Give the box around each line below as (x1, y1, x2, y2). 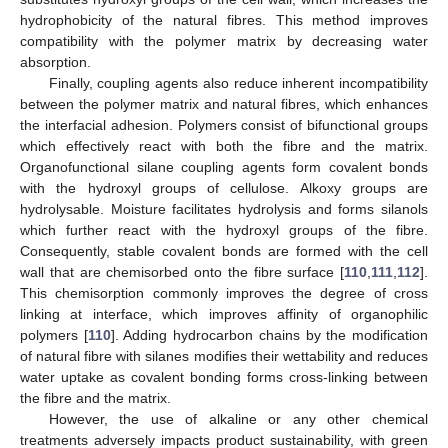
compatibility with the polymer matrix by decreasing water (20, 33, 428, 50)
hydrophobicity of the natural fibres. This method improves (20, 12, 428, 29)
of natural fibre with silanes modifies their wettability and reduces (20, 348, 428, 365)
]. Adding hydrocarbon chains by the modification (110, 327, 429, 344)
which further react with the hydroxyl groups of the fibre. (20, 222, 428, 239)
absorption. (20, 54, 91, 71)
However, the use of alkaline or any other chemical (48, 411, 428, 428)
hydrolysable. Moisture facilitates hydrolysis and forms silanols (20, 201, 428, 218)
